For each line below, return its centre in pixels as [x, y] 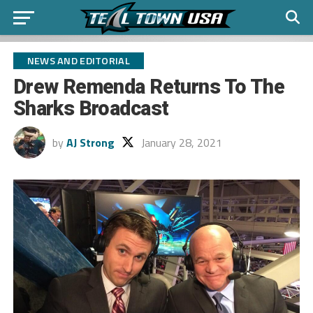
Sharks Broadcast [91, 108]
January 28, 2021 [181, 143]
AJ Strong [90, 143]
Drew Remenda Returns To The [149, 87]
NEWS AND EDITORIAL [78, 61]
